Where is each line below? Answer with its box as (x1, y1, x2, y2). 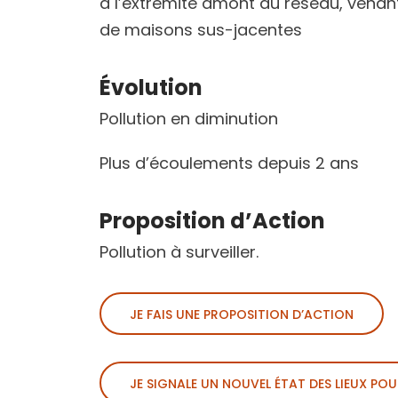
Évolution (99, 73, 203, 103)
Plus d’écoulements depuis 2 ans (99, 152, 359, 175)
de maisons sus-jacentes (99, 19, 302, 42)
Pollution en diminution (99, 107, 278, 131)
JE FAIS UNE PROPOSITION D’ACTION (130, 306, 354, 324)
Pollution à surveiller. (99, 241, 259, 264)
